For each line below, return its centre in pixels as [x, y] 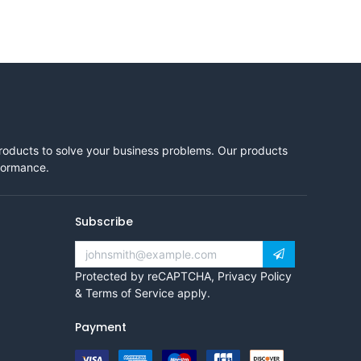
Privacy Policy [255, 276]
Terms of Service [130, 293]
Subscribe [104, 221]
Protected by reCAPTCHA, [147, 276]
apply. [193, 293]
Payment [101, 327]
